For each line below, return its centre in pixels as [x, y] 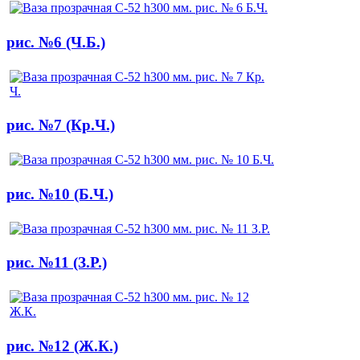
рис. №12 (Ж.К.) [62, 346]
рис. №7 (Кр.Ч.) [61, 125]
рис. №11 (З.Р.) [57, 263]
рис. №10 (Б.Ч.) [60, 194]
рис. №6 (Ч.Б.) [56, 42]
